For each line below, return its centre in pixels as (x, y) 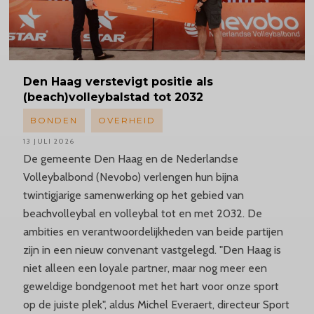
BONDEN (54, 120)
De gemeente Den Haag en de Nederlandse (130, 158)
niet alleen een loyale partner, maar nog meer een (145, 268)
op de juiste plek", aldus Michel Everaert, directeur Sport (156, 304)
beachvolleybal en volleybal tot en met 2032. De (142, 213)
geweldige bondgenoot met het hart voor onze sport (151, 286)
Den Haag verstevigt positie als (118, 81)
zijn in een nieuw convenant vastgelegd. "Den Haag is (152, 250)
